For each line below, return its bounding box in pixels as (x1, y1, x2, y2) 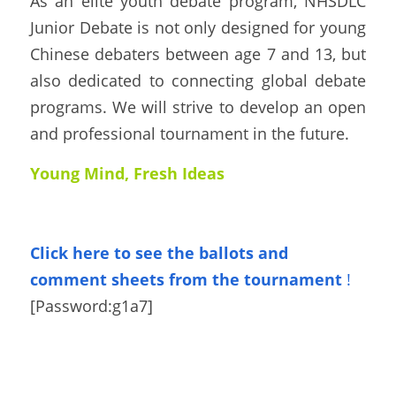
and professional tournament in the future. (30, 122, 349, 144)
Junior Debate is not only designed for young (30, 16, 366, 38)
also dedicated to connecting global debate (30, 69, 366, 91)
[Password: (30, 294, 112, 316)
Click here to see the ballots (30, 241, 254, 263)
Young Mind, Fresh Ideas (30, 162, 225, 184)
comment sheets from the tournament (30, 268, 342, 290)
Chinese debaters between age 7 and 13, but (30, 42, 366, 65)
